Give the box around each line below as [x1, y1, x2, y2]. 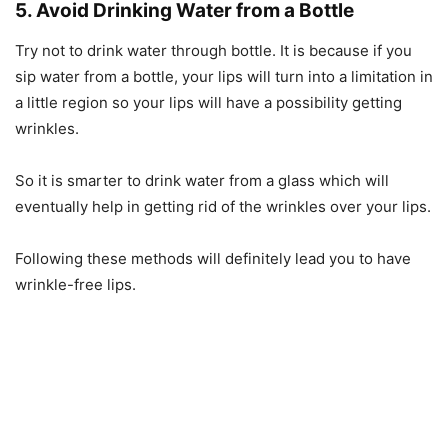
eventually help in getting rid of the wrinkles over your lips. [15, 197, 431, 216]
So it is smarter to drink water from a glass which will [15, 171, 389, 190]
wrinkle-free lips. [15, 275, 136, 294]
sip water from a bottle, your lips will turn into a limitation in [15, 67, 433, 86]
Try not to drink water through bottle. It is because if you [15, 41, 412, 60]
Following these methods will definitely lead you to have [15, 249, 411, 268]
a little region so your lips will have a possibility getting [15, 93, 402, 112]
